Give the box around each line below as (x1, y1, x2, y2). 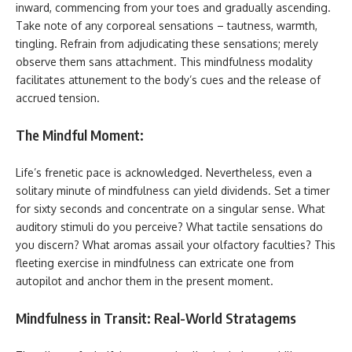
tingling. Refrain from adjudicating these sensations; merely (16, 36, 318, 50)
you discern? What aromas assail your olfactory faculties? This (16, 237, 335, 251)
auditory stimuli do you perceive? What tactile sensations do (16, 219, 323, 233)
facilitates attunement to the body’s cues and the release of (16, 72, 321, 86)
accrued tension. (16, 90, 100, 104)
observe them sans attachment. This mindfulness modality (16, 54, 313, 68)
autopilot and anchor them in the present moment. (16, 273, 273, 288)
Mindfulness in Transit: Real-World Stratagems (16, 309, 296, 327)
